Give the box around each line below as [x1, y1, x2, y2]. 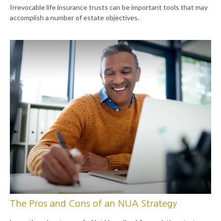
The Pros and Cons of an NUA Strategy [10, 199, 177, 209]
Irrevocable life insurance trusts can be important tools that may [10, 2, 208, 11]
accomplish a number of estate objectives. [10, 13, 139, 22]
